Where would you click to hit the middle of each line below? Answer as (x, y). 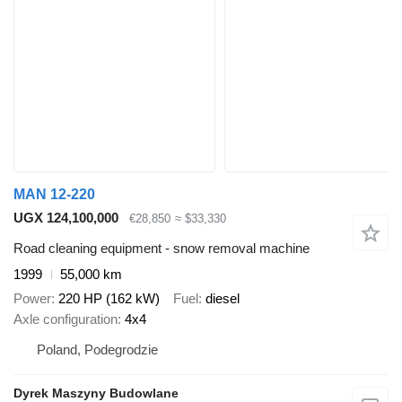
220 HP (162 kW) (109, 298)
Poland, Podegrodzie (97, 349)
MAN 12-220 (54, 194)
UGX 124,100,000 (66, 217)
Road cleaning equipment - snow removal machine (162, 249)
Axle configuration (66, 319)
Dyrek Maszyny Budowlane (96, 393)
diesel (223, 298)
